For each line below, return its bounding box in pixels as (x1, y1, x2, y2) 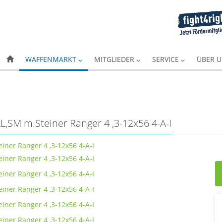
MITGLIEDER (94, 55, 136, 64)
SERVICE (152, 55, 181, 64)
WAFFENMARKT (25, 55, 78, 64)
